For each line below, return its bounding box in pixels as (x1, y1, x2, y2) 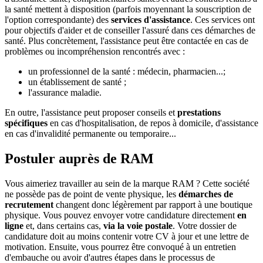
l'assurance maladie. (28, 87, 102, 98)
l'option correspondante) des (5, 15, 111, 25)
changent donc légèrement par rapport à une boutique (53, 200, 252, 210)
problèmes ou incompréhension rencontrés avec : (5, 46, 185, 57)
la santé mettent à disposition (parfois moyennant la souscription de (5, 4, 251, 15)
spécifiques (5, 118, 48, 129)
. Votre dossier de (173, 221, 237, 231)
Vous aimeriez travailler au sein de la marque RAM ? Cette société (5, 178, 249, 189)
